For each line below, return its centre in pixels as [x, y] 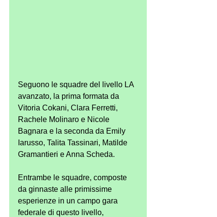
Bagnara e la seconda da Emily [73, 131]
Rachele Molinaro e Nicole [65, 119]
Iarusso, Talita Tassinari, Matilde [74, 142]
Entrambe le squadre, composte [73, 177]
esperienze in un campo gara [69, 201]
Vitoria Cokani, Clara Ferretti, [69, 108]
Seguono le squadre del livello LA [77, 84]
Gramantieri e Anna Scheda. [66, 154]
